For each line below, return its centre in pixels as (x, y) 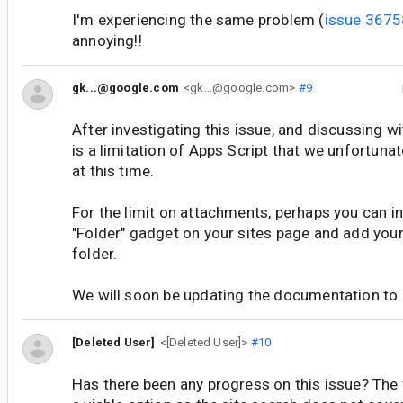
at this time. (113, 171)
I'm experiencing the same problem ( (198, 20)
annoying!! (107, 41)
